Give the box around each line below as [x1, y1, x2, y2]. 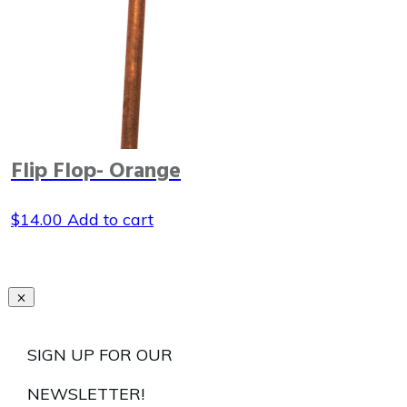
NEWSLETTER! [27, 382, 144, 404]
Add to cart [67, 209, 154, 231]
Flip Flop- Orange [11, 154, 181, 190]
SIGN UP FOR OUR [27, 343, 173, 365]
